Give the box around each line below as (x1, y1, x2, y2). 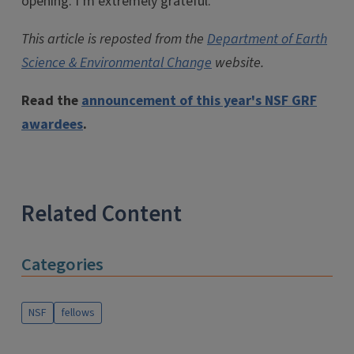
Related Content (21, 198, 182, 231)
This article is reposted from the (21, 29, 207, 49)
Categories (21, 252, 104, 277)
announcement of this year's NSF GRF (81, 91, 317, 111)
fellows (61, 305, 95, 322)
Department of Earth (207, 29, 327, 49)
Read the (21, 91, 81, 111)
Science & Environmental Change (21, 53, 212, 73)
